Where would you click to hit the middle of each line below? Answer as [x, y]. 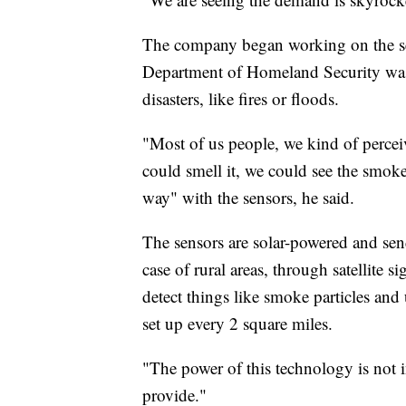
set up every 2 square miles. [237, 324]
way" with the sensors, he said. [248, 198]
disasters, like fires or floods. [241, 99]
